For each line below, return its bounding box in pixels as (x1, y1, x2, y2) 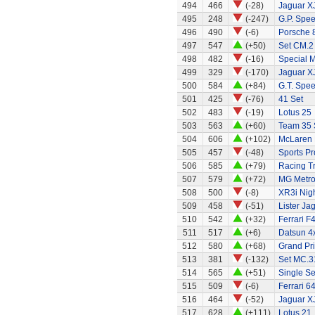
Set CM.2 (278, 41, 314, 51)
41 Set (278, 94, 303, 104)
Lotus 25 (278, 108, 311, 117)
